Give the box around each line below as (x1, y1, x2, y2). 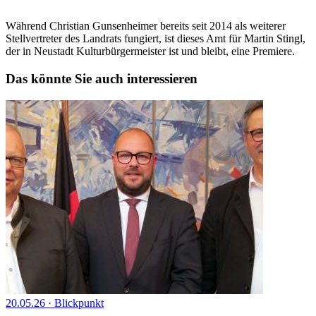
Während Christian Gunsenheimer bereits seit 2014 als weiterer (6, 20, 286, 32)
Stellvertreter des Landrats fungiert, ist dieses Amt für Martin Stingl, (6, 32, 305, 45)
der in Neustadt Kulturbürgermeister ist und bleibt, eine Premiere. (6, 45, 295, 58)
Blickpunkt (54, 296, 104, 309)
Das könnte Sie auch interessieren (6, 71, 197, 87)
